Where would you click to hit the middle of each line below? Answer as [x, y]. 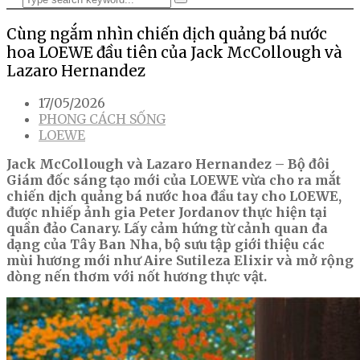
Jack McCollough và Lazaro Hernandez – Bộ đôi [168, 164]
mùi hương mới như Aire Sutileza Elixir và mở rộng [180, 261]
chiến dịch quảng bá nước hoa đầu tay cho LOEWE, [174, 196]
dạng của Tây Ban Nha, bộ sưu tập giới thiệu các [166, 245]
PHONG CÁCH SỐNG [102, 119]
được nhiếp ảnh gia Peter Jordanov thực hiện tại [167, 213]
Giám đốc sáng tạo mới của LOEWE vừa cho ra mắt [174, 180]
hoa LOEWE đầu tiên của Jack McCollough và [174, 52]
